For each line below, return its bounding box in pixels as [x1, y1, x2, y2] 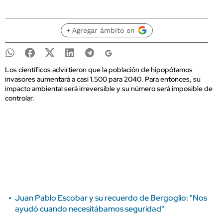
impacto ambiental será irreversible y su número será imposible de [5, 84, 213, 93]
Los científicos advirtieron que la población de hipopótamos [5, 65, 193, 74]
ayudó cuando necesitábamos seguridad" [15, 204, 164, 214]
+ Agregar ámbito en [66, 26, 135, 34]
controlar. [5, 94, 34, 103]
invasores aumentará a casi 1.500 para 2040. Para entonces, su [5, 75, 201, 84]
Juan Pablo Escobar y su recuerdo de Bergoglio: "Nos [15, 193, 207, 203]
